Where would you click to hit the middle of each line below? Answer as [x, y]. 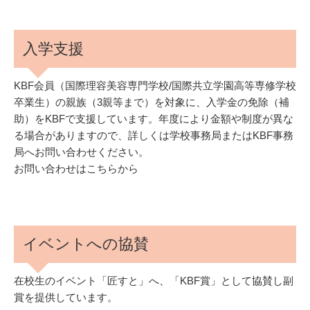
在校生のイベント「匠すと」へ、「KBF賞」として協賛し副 [154, 281]
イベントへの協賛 [86, 244]
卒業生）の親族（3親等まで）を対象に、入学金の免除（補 [152, 102]
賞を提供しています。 [66, 298]
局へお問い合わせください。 [81, 152]
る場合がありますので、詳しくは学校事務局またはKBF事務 [154, 135]
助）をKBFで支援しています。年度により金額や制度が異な [154, 118]
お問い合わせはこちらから [76, 168]
